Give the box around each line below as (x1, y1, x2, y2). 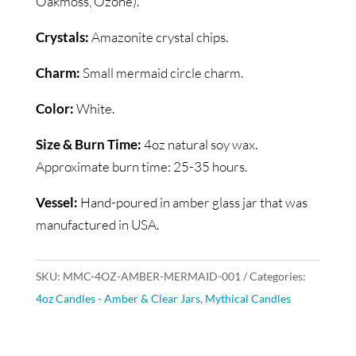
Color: (35, 100, 74, 118)
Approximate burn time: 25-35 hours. (35, 158, 247, 176)
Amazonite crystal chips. (88, 29, 228, 46)
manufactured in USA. (35, 216, 159, 234)
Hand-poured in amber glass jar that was (77, 194, 308, 211)
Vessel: (35, 194, 78, 211)
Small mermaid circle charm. (79, 64, 243, 82)
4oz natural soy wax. (141, 136, 257, 153)
